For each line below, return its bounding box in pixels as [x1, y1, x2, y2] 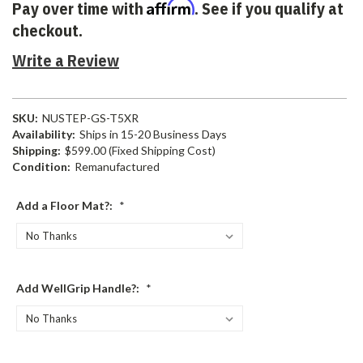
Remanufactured [74, 160, 160, 174]
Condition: [12, 160, 70, 174]
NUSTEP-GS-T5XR [41, 111, 139, 126]
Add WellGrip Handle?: [16, 281, 142, 296]
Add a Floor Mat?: [16, 199, 115, 213]
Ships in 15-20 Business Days [79, 127, 227, 142]
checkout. [12, 19, 83, 42]
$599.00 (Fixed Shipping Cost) [64, 143, 216, 158]
